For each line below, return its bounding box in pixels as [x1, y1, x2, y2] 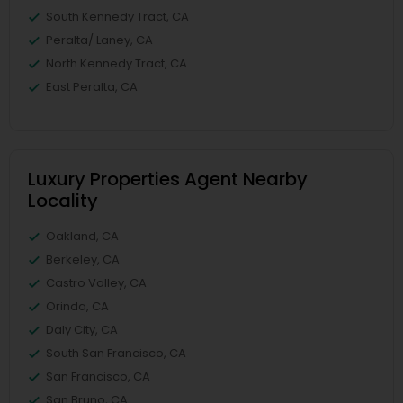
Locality [28, 188, 98, 213]
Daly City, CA [46, 321, 118, 338]
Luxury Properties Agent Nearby [28, 166, 308, 192]
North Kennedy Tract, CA [46, 55, 187, 72]
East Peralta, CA [46, 78, 138, 95]
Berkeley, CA [46, 251, 120, 268]
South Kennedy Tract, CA [46, 8, 189, 25]
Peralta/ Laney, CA [46, 31, 153, 49]
